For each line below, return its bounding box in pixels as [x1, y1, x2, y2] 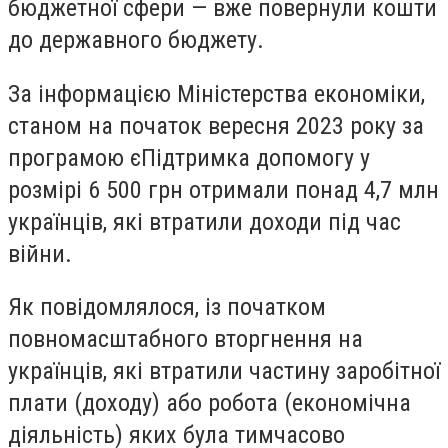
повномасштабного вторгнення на [8, 325, 363, 354]
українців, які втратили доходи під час [8, 207, 401, 236]
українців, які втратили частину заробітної [8, 357, 440, 386]
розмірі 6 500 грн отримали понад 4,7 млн [8, 175, 439, 204]
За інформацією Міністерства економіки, [8, 79, 425, 108]
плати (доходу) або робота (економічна [8, 389, 411, 418]
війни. [8, 239, 72, 268]
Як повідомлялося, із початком [8, 293, 326, 322]
